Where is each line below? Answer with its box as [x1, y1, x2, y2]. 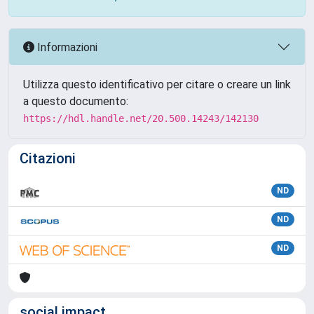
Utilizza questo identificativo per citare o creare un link [23, 78, 291, 91]
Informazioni [34, 40, 97, 54]
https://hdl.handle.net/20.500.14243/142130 [23, 113, 259, 124]
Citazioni [20, 150, 76, 167]
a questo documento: [23, 95, 128, 108]
